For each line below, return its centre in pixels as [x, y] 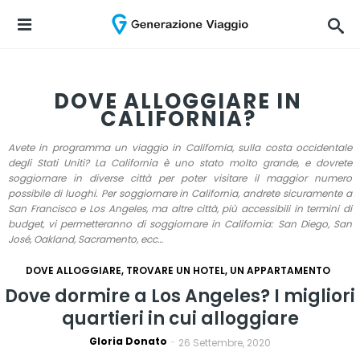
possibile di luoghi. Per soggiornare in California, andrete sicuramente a [180, 193]
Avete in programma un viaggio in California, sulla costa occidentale [180, 147]
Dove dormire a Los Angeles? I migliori [180, 296]
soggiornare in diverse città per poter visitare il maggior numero [180, 178]
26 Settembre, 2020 [225, 343]
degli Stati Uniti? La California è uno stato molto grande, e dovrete [180, 163]
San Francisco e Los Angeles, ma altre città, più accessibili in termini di [180, 209]
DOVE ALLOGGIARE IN [178, 101]
